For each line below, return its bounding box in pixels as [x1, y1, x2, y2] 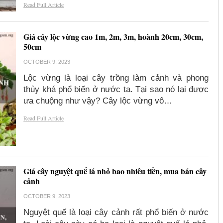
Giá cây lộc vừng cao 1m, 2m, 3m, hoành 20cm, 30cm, [23, 31, 204, 43]
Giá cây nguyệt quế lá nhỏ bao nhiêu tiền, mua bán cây [23, 165, 207, 177]
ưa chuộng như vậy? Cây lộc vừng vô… [23, 96, 173, 106]
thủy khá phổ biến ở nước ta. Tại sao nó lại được [23, 85, 209, 95]
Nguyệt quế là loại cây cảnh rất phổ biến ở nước [23, 207, 209, 217]
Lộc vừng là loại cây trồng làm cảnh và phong [23, 73, 209, 83]
